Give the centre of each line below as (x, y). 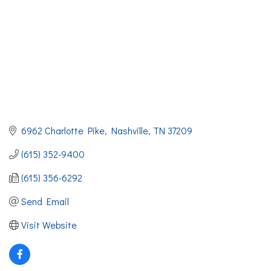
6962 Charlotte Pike (63, 131)
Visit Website (49, 225)
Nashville (130, 131)
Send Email (45, 201)
